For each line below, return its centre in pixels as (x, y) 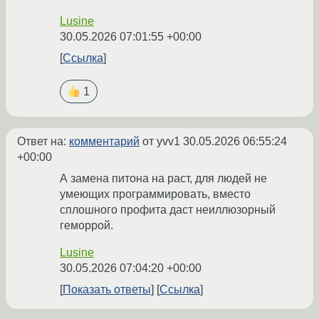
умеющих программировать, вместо (155, 194)
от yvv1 (161, 142)
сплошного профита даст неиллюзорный (168, 210)
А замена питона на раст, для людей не (163, 179)
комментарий (104, 142)
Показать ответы (107, 290)
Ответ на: (43, 142)
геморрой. (87, 226)
